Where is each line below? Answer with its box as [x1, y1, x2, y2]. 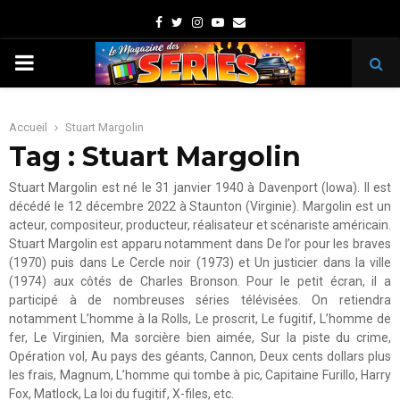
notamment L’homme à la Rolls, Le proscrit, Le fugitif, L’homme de [9, 312, 391, 326]
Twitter [181, 14, 223, 29]
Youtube [222, 14, 271, 29]
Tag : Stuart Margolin [9, 140, 301, 173]
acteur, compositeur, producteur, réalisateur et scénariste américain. [9, 218, 391, 232]
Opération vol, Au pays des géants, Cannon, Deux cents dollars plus [9, 349, 391, 363]
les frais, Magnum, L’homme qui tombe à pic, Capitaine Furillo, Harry [9, 368, 391, 382]
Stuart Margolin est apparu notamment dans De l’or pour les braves [9, 237, 391, 251]
